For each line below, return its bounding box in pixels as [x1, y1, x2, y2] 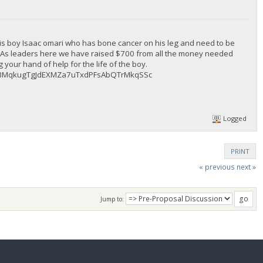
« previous [198, 161, 235, 172]
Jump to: [100, 195, 124, 203]
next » [236, 161, 256, 172]
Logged [221, 114, 247, 123]
